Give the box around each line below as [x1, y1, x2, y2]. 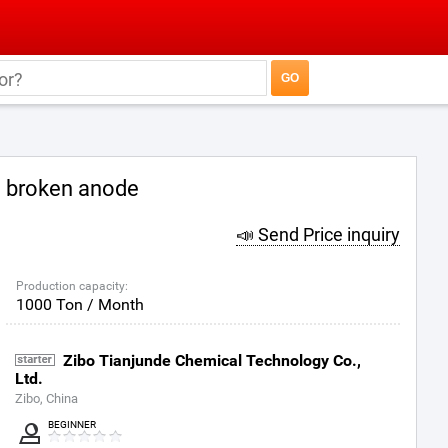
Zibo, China [15, 391, 78, 406]
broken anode [6, 176, 139, 201]
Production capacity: [16, 279, 128, 293]
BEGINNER [48, 419, 96, 430]
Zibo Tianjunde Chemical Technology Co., [63, 351, 361, 370]
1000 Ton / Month [16, 295, 144, 314]
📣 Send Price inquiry [236, 224, 400, 245]
